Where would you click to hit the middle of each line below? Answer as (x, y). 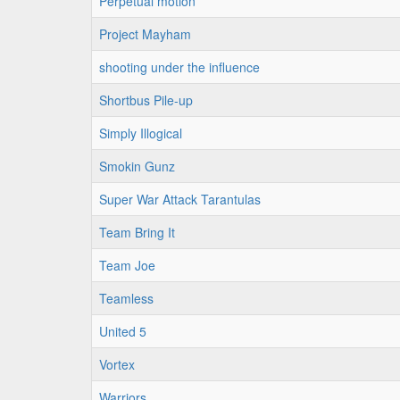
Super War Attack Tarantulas (180, 199)
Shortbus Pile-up (146, 100)
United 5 (123, 331)
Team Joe (127, 265)
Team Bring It (137, 232)
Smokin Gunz (137, 166)
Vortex (117, 364)
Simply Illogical (141, 133)
